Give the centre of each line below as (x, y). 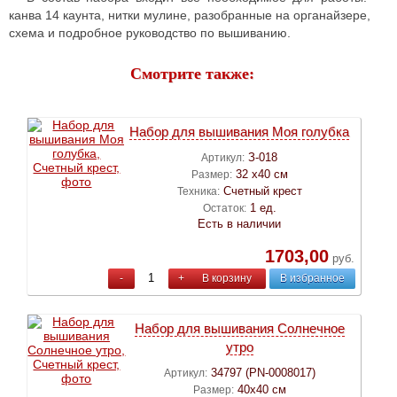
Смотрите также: (192, 73)
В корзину (227, 278)
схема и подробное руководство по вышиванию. (150, 32)
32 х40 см (261, 174)
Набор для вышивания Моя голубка (240, 131)
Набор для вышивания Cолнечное (239, 328)
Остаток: (224, 208)
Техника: (198, 191)
